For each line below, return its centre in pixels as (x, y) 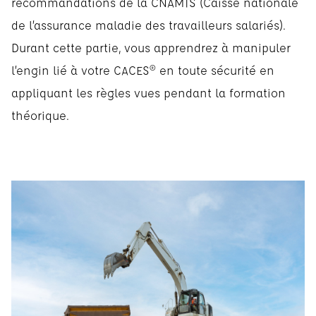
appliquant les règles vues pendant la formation (148, 92)
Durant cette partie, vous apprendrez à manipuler (151, 47)
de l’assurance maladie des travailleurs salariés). (148, 25)
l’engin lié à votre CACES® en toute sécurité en (143, 70)
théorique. (40, 115)
